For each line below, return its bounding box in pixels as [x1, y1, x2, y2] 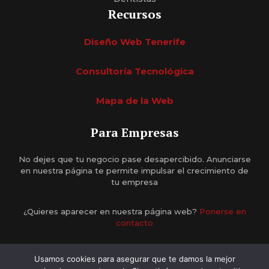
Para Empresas [90, 124, 179, 141]
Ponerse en [199, 206, 246, 216]
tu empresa [111, 177, 158, 187]
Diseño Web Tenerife [83, 35, 186, 47]
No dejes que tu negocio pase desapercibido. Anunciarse [18, 154, 251, 164]
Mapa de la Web [95, 94, 174, 106]
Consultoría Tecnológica [75, 65, 194, 77]
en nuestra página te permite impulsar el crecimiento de [20, 165, 249, 175]
